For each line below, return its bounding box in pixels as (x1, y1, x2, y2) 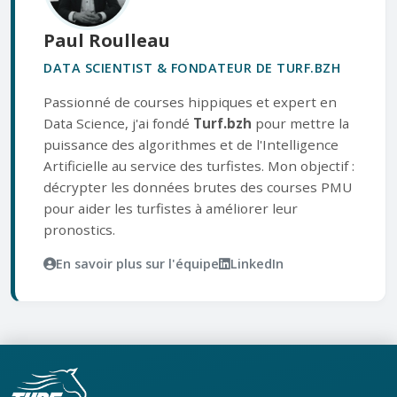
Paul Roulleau (43, 28, 170, 52)
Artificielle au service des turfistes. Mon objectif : (43, 157, 354, 175)
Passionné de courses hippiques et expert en (43, 93, 337, 111)
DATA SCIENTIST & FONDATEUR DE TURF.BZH (43, 59, 340, 76)
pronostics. (43, 221, 115, 238)
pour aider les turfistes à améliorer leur (43, 199, 298, 217)
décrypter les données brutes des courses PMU (43, 178, 352, 196)
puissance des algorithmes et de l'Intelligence (43, 136, 339, 153)
